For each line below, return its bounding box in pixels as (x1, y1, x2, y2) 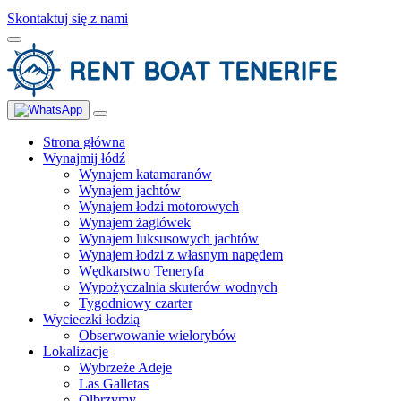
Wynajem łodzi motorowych (79, 199, 239, 214)
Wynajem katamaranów (79, 166, 212, 182)
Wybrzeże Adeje (79, 360, 172, 375)
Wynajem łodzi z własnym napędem (79, 247, 283, 262)
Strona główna (43, 134, 125, 149)
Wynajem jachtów (79, 183, 181, 198)
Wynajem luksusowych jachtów (79, 231, 259, 246)
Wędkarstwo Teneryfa (79, 263, 204, 278)
